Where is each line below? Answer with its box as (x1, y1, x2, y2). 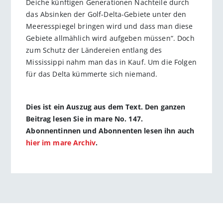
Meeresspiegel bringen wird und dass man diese (26, 21, 193, 31)
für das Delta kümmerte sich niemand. (26, 69, 158, 79)
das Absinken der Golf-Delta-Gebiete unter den (26, 9, 187, 19)
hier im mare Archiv (26, 138, 96, 148)
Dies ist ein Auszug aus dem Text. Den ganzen (26, 102, 186, 112)
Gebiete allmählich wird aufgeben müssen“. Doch (26, 33, 195, 43)
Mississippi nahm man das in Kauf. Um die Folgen (26, 57, 197, 67)
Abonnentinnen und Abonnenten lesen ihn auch (26, 126, 195, 136)
